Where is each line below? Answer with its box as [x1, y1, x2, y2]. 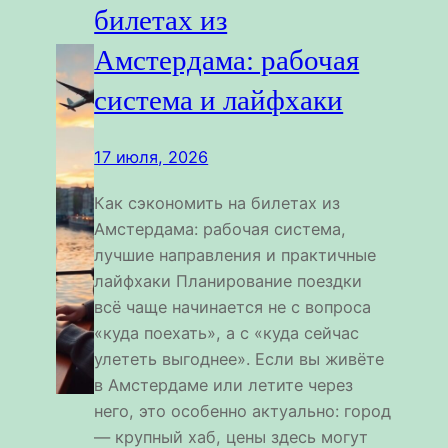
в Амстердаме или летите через [94, 375, 354, 396]
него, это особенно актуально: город [94, 401, 392, 422]
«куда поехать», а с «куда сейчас [94, 323, 360, 344]
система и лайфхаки [94, 83, 344, 116]
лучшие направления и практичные [94, 245, 377, 266]
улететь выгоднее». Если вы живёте [94, 349, 385, 370]
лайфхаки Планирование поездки [94, 271, 363, 292]
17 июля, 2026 [94, 147, 209, 168]
